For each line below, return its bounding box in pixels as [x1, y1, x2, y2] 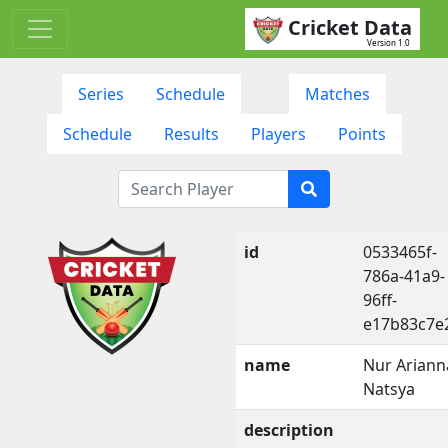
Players [250, 122, 306, 145]
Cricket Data [288, 14, 412, 41]
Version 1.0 [367, 36, 410, 48]
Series [78, 82, 124, 105]
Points [337, 122, 386, 145]
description [244, 418, 334, 441]
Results [163, 122, 219, 145]
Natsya [363, 377, 415, 400]
